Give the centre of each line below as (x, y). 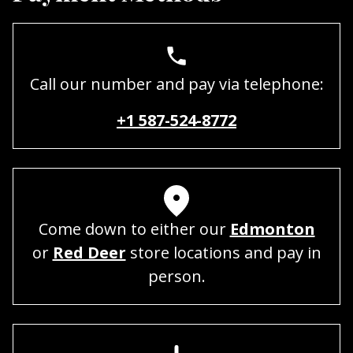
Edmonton (272, 229)
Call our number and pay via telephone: (176, 84)
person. (176, 276)
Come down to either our (134, 229)
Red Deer (89, 252)
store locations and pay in (223, 252)
